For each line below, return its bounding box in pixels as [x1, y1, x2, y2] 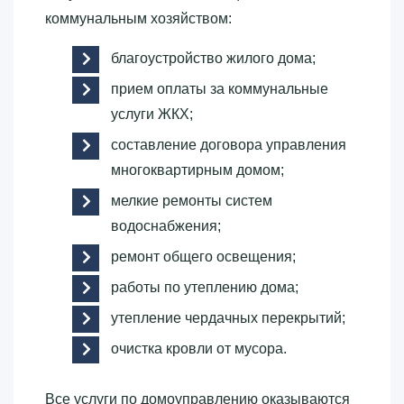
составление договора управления [111, 136, 346, 152]
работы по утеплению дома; [111, 279, 298, 295]
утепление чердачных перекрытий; [111, 309, 345, 326]
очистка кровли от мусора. [111, 340, 287, 356]
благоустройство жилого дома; [111, 50, 316, 66]
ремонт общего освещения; [111, 248, 296, 264]
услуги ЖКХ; [111, 106, 193, 122]
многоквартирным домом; [111, 161, 284, 178]
